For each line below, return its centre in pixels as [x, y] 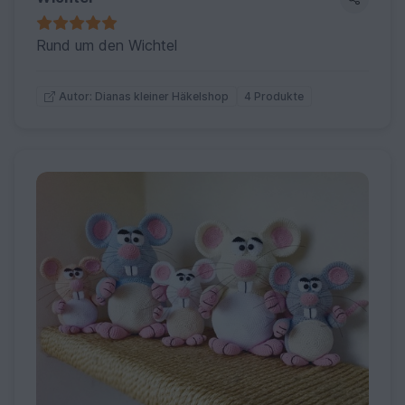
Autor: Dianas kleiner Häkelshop [143, 96]
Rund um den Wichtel [107, 46]
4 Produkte [274, 96]
